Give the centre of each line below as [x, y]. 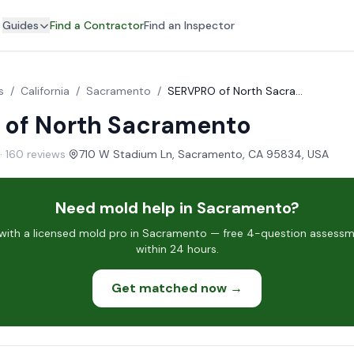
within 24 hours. [177, 249]
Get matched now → [177, 288]
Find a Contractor [97, 25]
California [45, 91]
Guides [21, 25]
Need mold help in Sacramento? [177, 208]
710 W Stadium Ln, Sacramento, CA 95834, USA [204, 154]
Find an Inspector [189, 25]
